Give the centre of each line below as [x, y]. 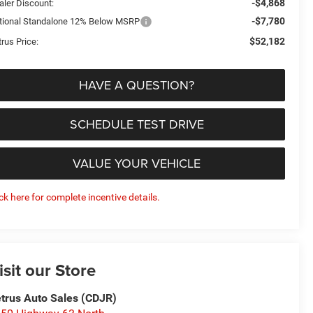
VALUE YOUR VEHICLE [137, 163]
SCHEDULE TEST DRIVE [137, 124]
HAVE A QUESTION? [137, 85]
